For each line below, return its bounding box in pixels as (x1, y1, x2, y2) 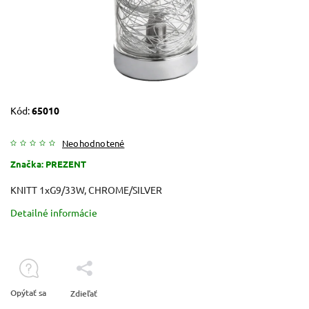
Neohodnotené (62, 137, 125, 149)
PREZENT (46, 157, 86, 170)
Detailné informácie (10, 206, 97, 219)
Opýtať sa (10, 286, 46, 299)
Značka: (10, 157, 46, 170)
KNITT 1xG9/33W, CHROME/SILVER (10, 183, 162, 196)
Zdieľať (70, 287, 97, 299)
